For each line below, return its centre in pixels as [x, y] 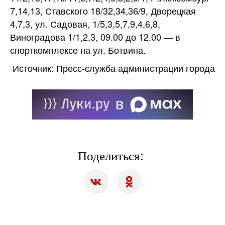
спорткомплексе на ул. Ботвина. [78, 50]
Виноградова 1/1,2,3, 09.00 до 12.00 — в [95, 37]
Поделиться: [113, 155]
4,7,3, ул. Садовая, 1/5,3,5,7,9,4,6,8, [85, 24]
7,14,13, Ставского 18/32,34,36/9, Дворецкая [103, 11]
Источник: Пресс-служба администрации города [114, 68]
